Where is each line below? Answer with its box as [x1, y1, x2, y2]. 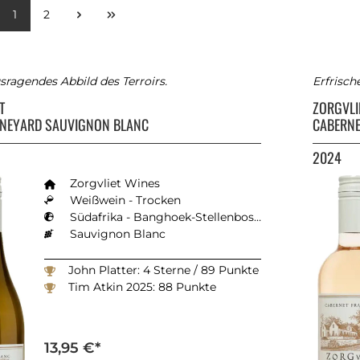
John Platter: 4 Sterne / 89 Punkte [68, 262, 259, 277]
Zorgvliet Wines [70, 175, 160, 190]
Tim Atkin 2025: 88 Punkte [68, 279, 216, 294]
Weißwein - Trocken [70, 192, 181, 207]
